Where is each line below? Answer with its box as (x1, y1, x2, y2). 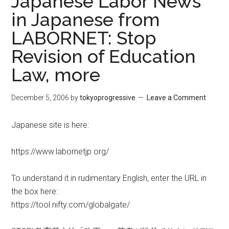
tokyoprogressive (80, 94, 136, 102)
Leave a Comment (147, 94, 207, 102)
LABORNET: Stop (11, 27, 157, 49)
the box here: (11, 187, 58, 196)
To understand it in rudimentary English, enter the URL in (11, 173, 207, 183)
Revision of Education (11, 45, 196, 67)
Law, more (11, 64, 101, 85)
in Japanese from (11, 9, 161, 30)
